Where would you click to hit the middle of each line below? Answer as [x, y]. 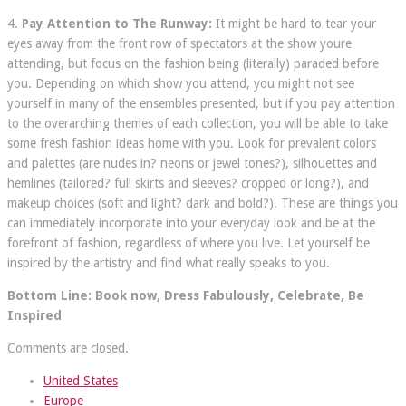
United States [81, 380]
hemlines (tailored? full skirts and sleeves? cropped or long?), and [188, 183]
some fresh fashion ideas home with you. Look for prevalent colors [192, 143]
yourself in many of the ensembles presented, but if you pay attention [201, 103]
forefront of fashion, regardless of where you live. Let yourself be [188, 242]
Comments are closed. [68, 348]
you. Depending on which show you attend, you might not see [181, 83]
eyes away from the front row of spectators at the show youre [179, 43]
